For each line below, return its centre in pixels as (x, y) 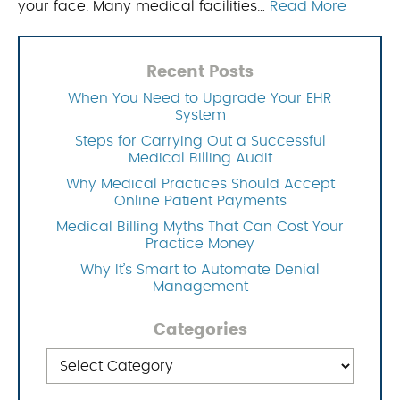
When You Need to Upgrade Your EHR (200, 99)
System (200, 116)
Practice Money (200, 244)
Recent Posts (200, 73)
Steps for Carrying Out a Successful (200, 142)
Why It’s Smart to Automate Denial (200, 270)
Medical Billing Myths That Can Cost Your (200, 227)
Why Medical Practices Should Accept (200, 184)
